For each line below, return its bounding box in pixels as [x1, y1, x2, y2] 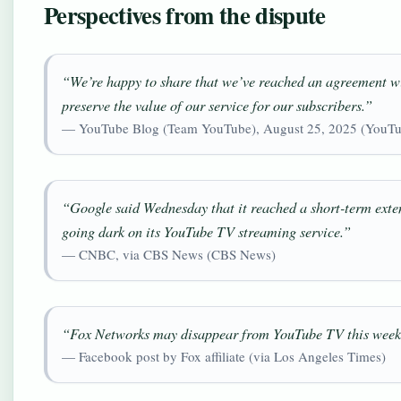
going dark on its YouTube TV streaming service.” [62, 222, 351, 241]
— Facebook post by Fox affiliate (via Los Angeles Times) [62, 347, 386, 365]
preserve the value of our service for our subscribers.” [62, 96, 372, 115]
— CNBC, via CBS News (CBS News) [62, 245, 276, 263]
